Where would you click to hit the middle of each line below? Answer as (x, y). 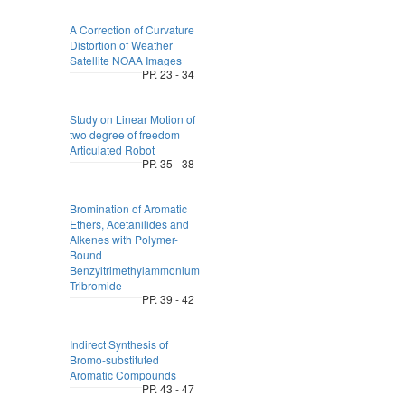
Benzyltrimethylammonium (134, 270)
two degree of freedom (124, 134)
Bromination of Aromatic (128, 208)
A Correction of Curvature (132, 29)
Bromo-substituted (114, 359)
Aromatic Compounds (122, 375)
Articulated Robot (112, 150)
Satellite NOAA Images (125, 60)
